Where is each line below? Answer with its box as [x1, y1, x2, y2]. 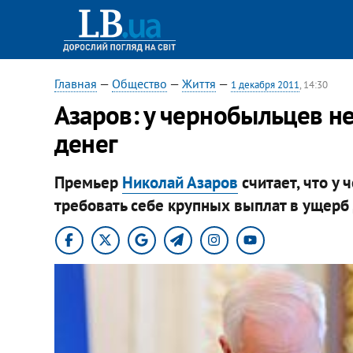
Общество [111, 76, 167, 91]
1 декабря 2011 [230, 78, 299, 91]
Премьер [54, 171, 122, 193]
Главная [54, 76, 97, 91]
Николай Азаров [121, 171, 238, 193]
